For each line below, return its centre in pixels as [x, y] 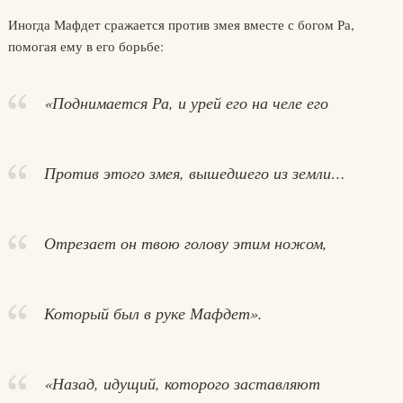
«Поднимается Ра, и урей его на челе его [186, 103]
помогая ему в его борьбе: [85, 46]
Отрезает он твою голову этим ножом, [185, 243]
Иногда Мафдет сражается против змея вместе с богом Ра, [181, 24]
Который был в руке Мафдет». [153, 313]
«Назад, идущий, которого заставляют [182, 383]
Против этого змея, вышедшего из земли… [194, 173]
